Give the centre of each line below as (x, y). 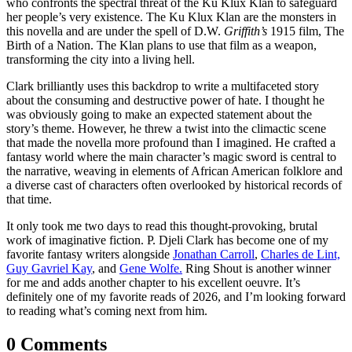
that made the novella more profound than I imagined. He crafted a (171, 142)
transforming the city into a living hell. (101, 59)
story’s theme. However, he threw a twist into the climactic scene (166, 128)
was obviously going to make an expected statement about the (159, 114)
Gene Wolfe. (151, 268)
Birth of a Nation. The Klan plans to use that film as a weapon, (161, 45)
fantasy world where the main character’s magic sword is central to (171, 156)
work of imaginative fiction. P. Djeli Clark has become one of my (167, 240)
